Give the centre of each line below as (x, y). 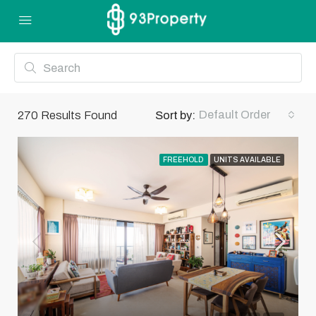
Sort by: (175, 115)
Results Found (78, 115)
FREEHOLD (184, 160)
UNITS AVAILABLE (247, 160)
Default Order (235, 115)
